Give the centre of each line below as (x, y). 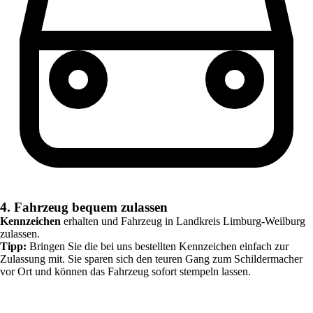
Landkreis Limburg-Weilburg (241, 221)
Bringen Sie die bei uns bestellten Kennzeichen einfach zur (158, 246)
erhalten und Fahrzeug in (118, 221)
